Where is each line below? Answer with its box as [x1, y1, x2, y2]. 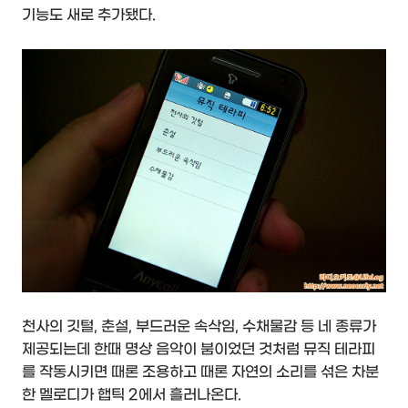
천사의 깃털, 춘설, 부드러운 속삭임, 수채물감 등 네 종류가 [22, 318, 376, 336]
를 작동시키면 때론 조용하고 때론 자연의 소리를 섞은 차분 [22, 363, 379, 382]
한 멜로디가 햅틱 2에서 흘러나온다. [22, 386, 241, 404]
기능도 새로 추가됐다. [22, 5, 156, 24]
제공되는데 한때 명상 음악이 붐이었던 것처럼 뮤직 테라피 [22, 341, 375, 359]
